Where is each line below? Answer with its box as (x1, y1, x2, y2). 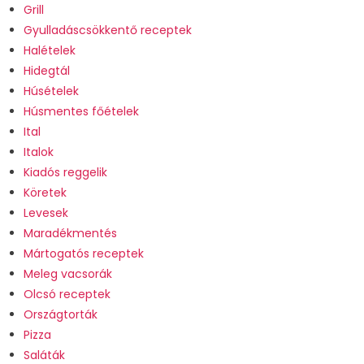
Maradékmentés (23, 225, 117, 242)
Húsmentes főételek (23, 103, 139, 120)
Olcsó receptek (23, 286, 110, 303)
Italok (23, 144, 54, 161)
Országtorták (23, 306, 97, 323)
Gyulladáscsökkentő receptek (23, 22, 192, 39)
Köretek (23, 184, 67, 201)
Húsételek (23, 83, 79, 100)
